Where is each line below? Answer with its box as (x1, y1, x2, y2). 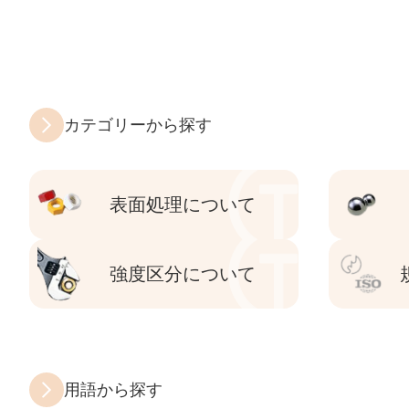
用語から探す (64, 380, 163, 399)
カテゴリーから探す (64, 115, 212, 134)
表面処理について (109, 194, 256, 215)
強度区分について (109, 264, 256, 284)
